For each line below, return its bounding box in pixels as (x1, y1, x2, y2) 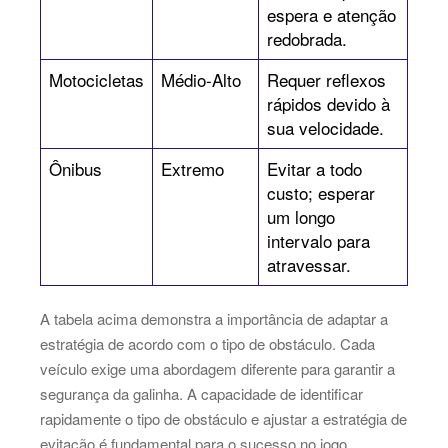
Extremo (161, 155, 224, 181)
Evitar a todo (267, 155, 362, 181)
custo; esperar (267, 179, 375, 205)
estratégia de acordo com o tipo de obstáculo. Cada (40, 332, 375, 354)
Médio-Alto (161, 66, 241, 92)
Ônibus (49, 155, 102, 181)
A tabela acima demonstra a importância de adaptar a (40, 307, 388, 329)
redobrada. (267, 25, 347, 51)
